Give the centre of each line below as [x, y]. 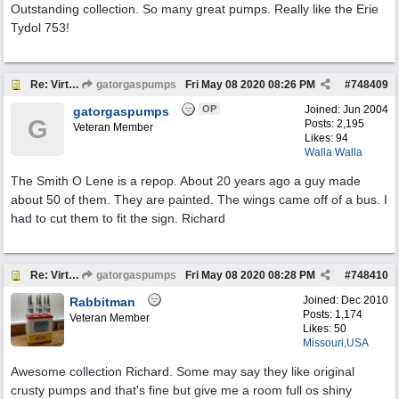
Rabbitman [102, 302]
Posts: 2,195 [334, 124]
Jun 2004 [366, 110]
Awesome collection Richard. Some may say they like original [183, 371]
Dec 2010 [365, 300]
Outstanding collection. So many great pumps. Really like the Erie [195, 9]
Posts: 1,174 [333, 314]
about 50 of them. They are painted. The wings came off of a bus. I [199, 199]
